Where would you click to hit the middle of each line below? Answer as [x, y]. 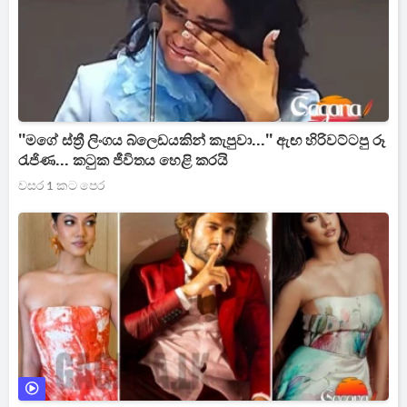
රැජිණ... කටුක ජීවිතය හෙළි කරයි [123, 161]
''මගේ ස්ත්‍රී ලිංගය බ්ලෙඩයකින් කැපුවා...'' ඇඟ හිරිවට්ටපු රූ [202, 141]
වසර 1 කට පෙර [61, 186]
